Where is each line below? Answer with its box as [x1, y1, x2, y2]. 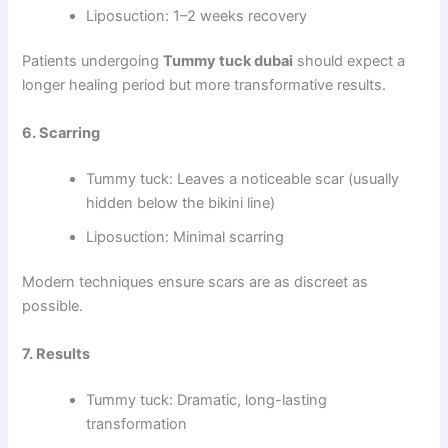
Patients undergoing [22, 52, 164, 71]
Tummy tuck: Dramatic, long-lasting [86, 390, 328, 409]
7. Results [22, 344, 91, 363]
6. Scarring [22, 123, 101, 142]
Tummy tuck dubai [163, 52, 294, 71]
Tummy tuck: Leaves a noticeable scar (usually [86, 169, 400, 188]
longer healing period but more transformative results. [22, 76, 387, 95]
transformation [86, 414, 188, 433]
